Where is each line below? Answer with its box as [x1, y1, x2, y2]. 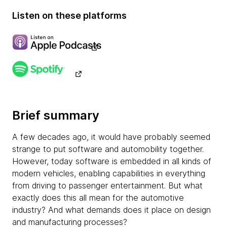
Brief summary [12, 108, 99, 123]
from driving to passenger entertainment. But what [12, 180, 203, 191]
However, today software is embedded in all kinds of [12, 156, 211, 166]
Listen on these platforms [12, 10, 127, 21]
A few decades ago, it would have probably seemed [12, 132, 210, 142]
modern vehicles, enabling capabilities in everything [12, 168, 205, 178]
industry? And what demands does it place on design [12, 205, 211, 215]
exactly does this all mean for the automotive [12, 193, 184, 203]
